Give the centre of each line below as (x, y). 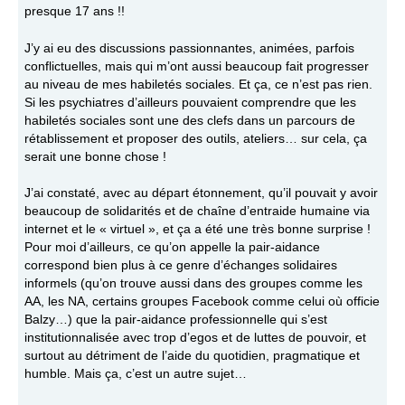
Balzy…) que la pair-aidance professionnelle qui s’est (175, 320)
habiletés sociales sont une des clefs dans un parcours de (189, 120)
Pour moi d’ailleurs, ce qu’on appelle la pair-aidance (172, 248)
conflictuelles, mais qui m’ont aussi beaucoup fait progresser (196, 66)
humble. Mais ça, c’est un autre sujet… (135, 374)
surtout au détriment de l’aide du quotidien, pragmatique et (192, 356)
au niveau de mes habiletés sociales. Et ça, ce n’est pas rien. (198, 84)
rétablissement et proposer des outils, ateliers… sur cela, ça (195, 138)
